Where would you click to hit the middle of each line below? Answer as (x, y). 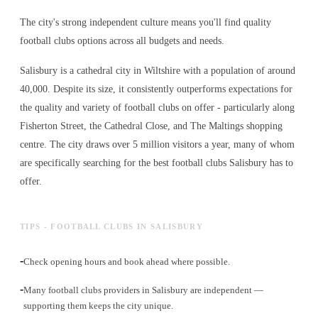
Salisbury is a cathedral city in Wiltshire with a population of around (158, 71)
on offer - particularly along (237, 108)
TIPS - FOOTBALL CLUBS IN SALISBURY (111, 227)
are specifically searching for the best (96, 163)
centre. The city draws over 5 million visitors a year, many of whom (157, 145)
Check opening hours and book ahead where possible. (127, 262)
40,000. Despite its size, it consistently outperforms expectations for (156, 89)
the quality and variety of (72, 108)
